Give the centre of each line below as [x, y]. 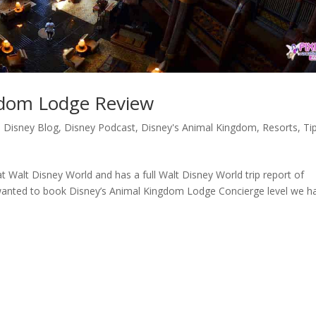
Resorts [280, 128]
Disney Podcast [100, 128]
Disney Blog [31, 128]
